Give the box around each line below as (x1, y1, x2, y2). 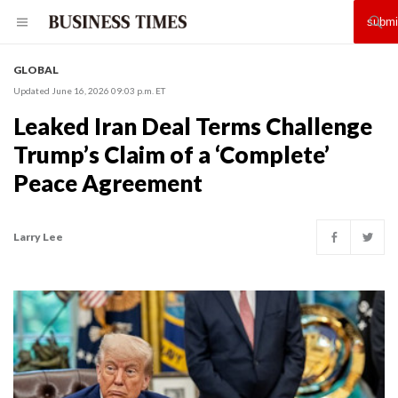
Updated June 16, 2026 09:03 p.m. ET (13, 85, 165, 96)
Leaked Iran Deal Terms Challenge (13, 112, 372, 140)
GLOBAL (13, 63, 59, 76)
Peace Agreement (13, 169, 203, 197)
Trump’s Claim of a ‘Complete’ (13, 140, 330, 169)
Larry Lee (13, 230, 63, 243)
